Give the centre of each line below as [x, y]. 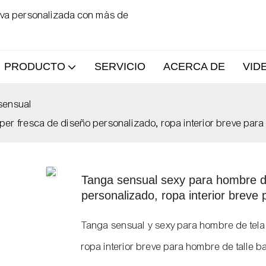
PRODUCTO [34, 66]
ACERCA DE [194, 66]
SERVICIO [120, 66]
